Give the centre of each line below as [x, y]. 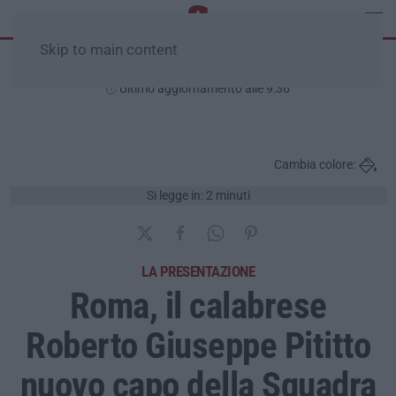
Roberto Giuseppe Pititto [198, 345]
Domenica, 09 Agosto [198, 68]
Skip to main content [109, 50]
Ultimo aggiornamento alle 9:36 [203, 88]
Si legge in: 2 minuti [199, 195]
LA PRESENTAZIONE [198, 271]
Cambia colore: [315, 165]
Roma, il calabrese [198, 305]
